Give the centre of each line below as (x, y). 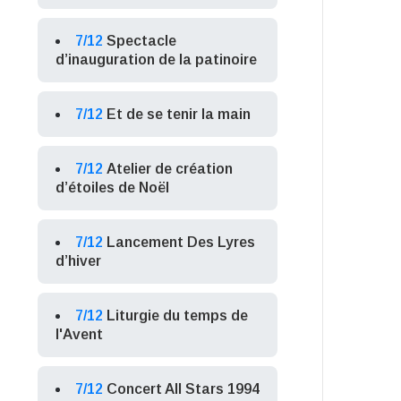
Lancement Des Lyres (181, 242)
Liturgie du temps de (178, 316)
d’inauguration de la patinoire (157, 60)
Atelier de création (170, 169)
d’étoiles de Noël (113, 188)
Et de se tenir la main (179, 114)
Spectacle (142, 41)
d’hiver (79, 261)
